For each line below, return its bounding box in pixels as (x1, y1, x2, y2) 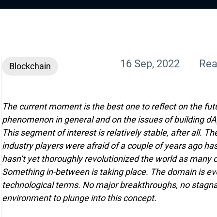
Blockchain (9, 61, 51, 71)
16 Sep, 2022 (120, 58, 180, 70)
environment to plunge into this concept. (2, 193, 156, 203)
